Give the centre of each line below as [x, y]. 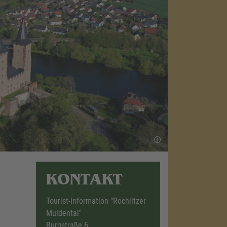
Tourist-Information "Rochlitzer [96, 201]
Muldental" [64, 213]
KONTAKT [84, 182]
